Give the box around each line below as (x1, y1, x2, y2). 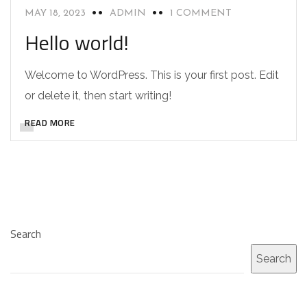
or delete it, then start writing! (25, 89, 171, 102)
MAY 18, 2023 (25, 8, 86, 19)
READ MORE (25, 116, 75, 130)
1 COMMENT (170, 8, 232, 19)
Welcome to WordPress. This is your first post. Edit (25, 69, 279, 82)
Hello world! (25, 27, 129, 58)
